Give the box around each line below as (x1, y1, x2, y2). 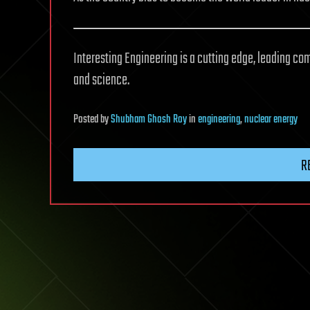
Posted (73, 110, 100, 129)
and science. (73, 68, 129, 92)
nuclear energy (244, 110, 298, 129)
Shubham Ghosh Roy (111, 110, 187, 129)
